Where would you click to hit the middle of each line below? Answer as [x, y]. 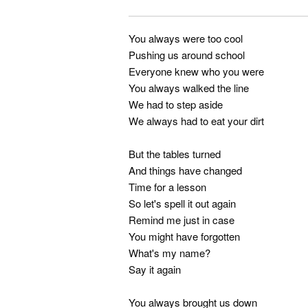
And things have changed [185, 170]
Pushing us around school [187, 55]
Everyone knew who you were [196, 71]
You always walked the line [189, 88]
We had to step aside [176, 104]
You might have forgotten [184, 236]
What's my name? [169, 253]
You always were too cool [186, 38]
